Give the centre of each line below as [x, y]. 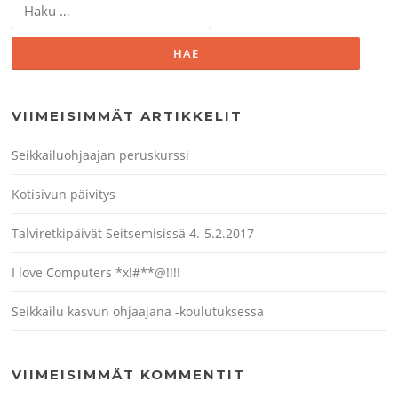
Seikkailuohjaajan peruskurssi [101, 155]
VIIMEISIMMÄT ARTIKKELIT [127, 116]
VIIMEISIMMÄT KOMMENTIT [129, 375]
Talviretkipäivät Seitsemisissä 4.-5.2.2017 [133, 234]
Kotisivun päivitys [64, 195]
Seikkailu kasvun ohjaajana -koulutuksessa [138, 312]
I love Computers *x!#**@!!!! [96, 273]
